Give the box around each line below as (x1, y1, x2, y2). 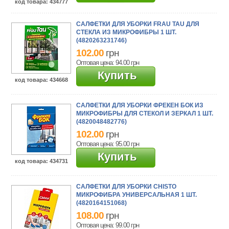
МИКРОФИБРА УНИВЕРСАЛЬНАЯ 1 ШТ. (76, 191, 197, 198)
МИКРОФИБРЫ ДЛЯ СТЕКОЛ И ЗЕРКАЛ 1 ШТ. (76, 110, 214, 117)
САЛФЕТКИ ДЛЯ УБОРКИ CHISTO (76, 183, 177, 190)
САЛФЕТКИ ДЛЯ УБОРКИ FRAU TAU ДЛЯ (76, 20, 200, 28)
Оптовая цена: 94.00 (76, 58, 131, 66)
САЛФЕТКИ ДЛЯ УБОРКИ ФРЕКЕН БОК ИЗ (76, 102, 204, 109)
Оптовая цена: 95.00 (76, 140, 131, 148)
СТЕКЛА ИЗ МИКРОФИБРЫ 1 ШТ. (76, 29, 177, 36)
